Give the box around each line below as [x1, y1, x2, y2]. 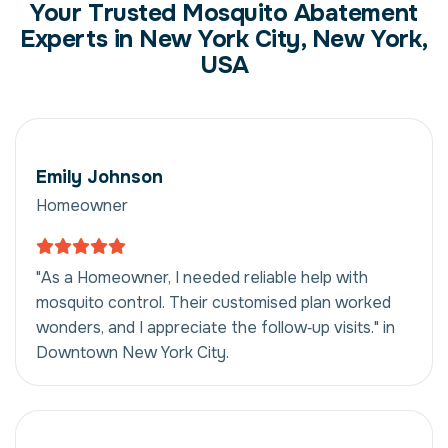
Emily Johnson [36, 165, 163, 188]
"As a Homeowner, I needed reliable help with [36, 266, 368, 288]
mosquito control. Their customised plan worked [36, 291, 391, 313]
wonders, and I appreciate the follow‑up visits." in [36, 316, 395, 338]
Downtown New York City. [36, 341, 229, 363]
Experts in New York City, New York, [20, 23, 428, 54]
